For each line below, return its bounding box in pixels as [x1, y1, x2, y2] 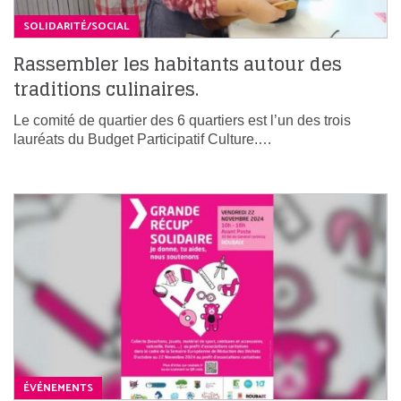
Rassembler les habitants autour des [13, 48, 342, 81]
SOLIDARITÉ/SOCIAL [23, 18, 130, 36]
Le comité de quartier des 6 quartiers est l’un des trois [13, 113, 351, 129]
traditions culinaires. [13, 73, 199, 107]
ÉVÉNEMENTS [23, 380, 93, 397]
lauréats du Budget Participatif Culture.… [13, 132, 272, 148]
